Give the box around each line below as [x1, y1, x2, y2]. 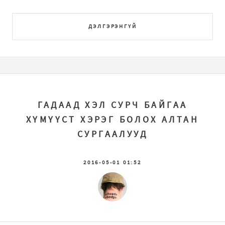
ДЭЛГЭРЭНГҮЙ [88, 22, 137, 30]
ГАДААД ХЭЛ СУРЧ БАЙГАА [37, 99, 188, 111]
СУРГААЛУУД [77, 129, 148, 140]
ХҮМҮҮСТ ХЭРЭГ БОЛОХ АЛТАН [26, 114, 199, 126]
